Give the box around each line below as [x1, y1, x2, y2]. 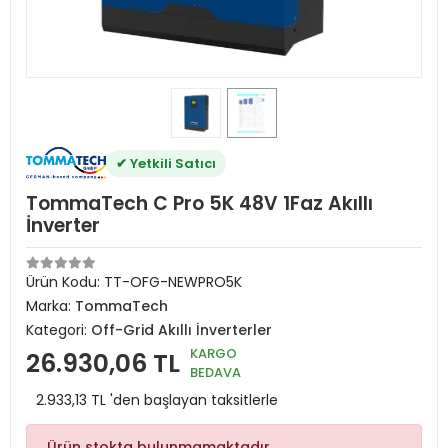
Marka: [26, 296, 75, 316]
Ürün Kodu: [26, 272, 104, 292]
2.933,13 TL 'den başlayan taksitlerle [36, 390, 278, 410]
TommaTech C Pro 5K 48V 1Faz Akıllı [26, 190, 373, 217]
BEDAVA [190, 363, 241, 382]
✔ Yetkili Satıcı [116, 153, 216, 173]
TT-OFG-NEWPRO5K [104, 272, 242, 292]
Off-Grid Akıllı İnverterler [91, 320, 272, 340]
